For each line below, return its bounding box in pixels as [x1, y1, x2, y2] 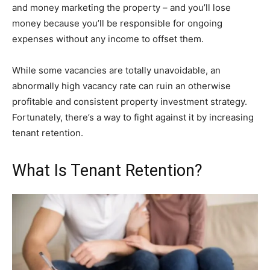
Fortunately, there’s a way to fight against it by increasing [12, 111, 254, 124]
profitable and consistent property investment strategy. [12, 96, 247, 108]
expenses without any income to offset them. [12, 33, 204, 45]
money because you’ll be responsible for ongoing [12, 17, 222, 30]
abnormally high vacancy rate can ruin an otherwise [12, 80, 231, 92]
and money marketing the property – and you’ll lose [12, 2, 231, 14]
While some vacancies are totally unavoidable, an [12, 64, 221, 77]
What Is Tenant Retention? [12, 161, 202, 181]
